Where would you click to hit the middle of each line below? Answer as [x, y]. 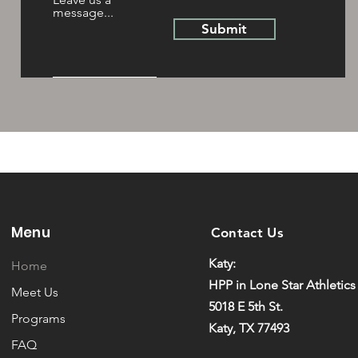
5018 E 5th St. [245, 306]
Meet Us [34, 292]
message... [83, 12]
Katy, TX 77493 [249, 328]
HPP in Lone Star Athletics [282, 285]
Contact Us [247, 233]
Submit [225, 29]
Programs [38, 318]
